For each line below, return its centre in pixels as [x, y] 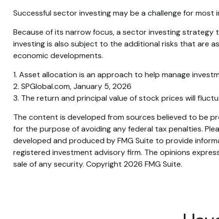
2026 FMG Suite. [153, 164]
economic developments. [58, 56]
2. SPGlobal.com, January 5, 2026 [72, 87]
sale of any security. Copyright [68, 164]
